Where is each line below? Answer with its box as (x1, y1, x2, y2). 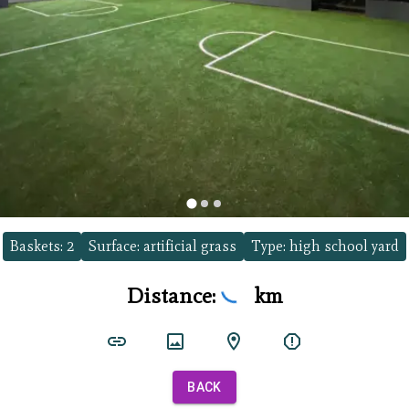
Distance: (126, 282, 221, 309)
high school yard (289, 237, 399, 255)
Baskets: (10, 237, 67, 255)
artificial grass (143, 237, 236, 255)
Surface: (89, 237, 143, 255)
